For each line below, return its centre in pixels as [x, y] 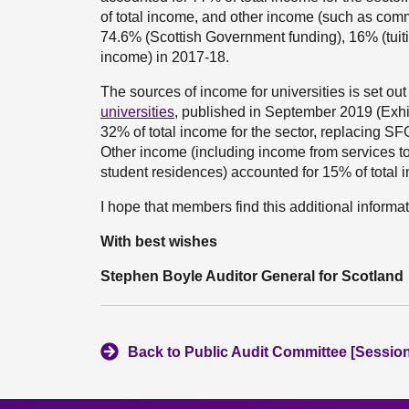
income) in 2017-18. [165, 57]
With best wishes [159, 241]
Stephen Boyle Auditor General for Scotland [252, 276]
